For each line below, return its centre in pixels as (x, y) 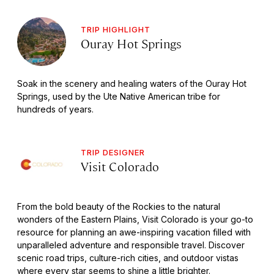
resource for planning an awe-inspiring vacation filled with (134, 232)
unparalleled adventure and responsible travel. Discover (131, 245)
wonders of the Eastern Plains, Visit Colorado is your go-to (135, 219)
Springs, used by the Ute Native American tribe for (119, 96)
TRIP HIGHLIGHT (116, 29)
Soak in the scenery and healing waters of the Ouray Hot (132, 83)
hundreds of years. (55, 109)
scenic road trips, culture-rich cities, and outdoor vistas (128, 257)
